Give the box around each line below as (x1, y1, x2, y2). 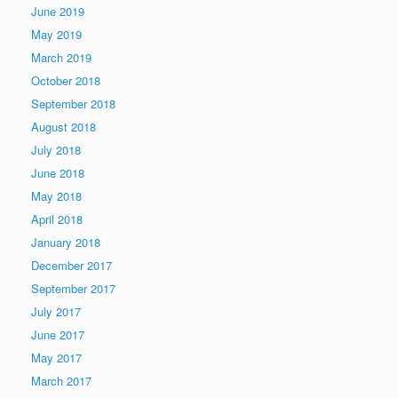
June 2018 (31, 164, 84, 181)
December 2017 (31, 257, 112, 274)
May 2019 (31, 26, 82, 43)
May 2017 (31, 349, 82, 366)
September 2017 (31, 280, 115, 297)
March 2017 (31, 372, 92, 389)
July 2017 (31, 303, 81, 320)
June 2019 (31, 3, 84, 20)
